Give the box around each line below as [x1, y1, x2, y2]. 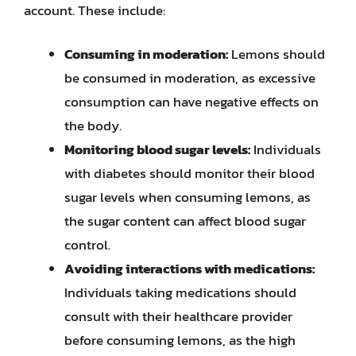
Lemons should [228, 44, 325, 64]
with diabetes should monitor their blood [64, 163, 315, 184]
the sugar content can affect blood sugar [64, 211, 306, 231]
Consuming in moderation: [64, 44, 228, 64]
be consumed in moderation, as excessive [64, 68, 315, 88]
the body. [64, 115, 122, 136]
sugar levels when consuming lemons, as [64, 187, 311, 207]
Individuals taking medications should [64, 282, 296, 303]
